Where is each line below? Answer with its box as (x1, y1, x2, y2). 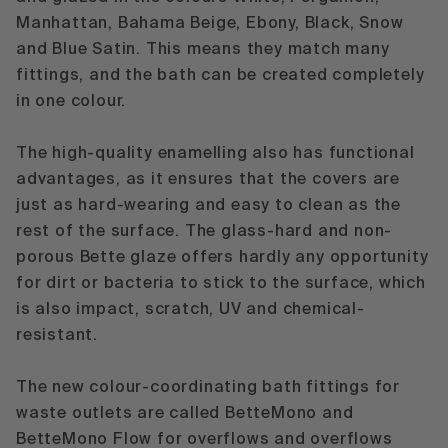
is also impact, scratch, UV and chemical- (16, 301, 365, 318)
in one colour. (16, 93, 136, 110)
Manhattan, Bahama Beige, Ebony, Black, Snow (16, 15, 404, 32)
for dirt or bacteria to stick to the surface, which (16, 275, 426, 292)
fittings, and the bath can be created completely (16, 67, 425, 84)
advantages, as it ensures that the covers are (16, 171, 400, 188)
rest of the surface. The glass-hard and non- (16, 223, 393, 240)
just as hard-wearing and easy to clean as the (16, 197, 401, 214)
